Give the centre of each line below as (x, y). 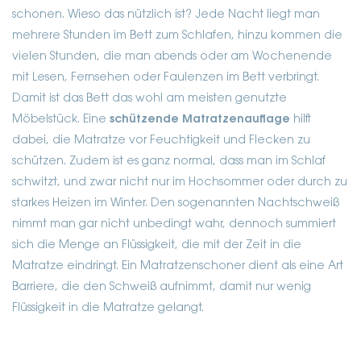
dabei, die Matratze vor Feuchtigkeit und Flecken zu (161, 141)
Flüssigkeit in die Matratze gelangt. (108, 308)
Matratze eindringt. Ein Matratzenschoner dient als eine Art (178, 266)
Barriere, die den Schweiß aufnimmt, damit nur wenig (162, 287)
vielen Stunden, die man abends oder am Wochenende (172, 57)
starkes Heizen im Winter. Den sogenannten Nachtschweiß (176, 203)
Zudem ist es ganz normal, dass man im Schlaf (197, 162)
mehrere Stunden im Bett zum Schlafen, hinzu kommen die (177, 36)
